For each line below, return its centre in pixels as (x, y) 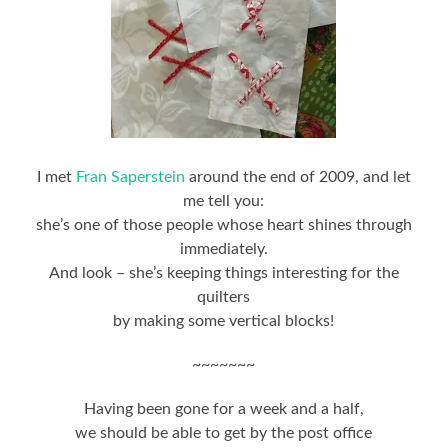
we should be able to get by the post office (224, 432)
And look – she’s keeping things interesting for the (223, 272)
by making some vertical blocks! (224, 320)
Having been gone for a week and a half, (223, 408)
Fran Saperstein (130, 176)
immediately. (223, 248)
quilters (224, 296)
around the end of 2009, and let (297, 176)
